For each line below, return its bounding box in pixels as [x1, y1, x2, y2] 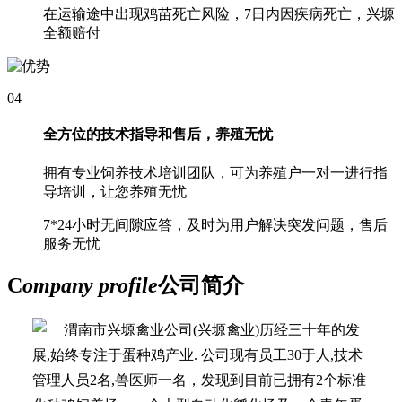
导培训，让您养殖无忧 [43, 183, 187, 199]
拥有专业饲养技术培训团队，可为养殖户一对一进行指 [43, 164, 388, 180]
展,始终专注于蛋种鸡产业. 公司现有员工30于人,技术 [32, 347, 363, 363]
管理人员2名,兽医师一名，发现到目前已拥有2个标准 [32, 372, 367, 389]
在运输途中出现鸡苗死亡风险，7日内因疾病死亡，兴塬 [43, 6, 395, 22]
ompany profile [22, 274, 158, 298]
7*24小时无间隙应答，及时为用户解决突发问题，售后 [43, 216, 388, 232]
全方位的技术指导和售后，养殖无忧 [43, 127, 273, 143]
